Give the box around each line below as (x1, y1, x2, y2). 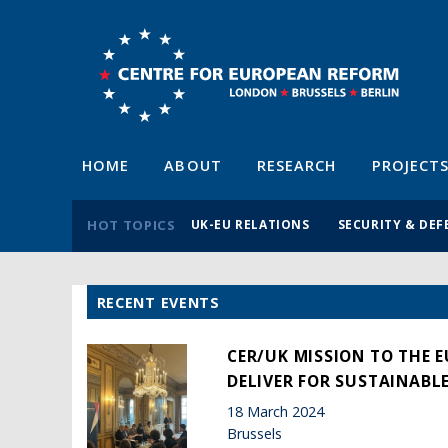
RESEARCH (256, 155, 337, 175)
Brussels (227, 424, 282, 444)
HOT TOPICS (87, 215, 176, 234)
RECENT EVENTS (96, 293, 220, 313)
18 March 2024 (227, 402, 324, 422)
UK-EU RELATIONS (190, 215, 310, 232)
